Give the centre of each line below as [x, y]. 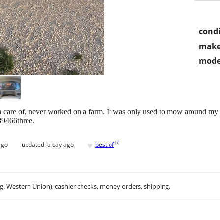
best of [105, 144]
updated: [34, 144]
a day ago [60, 144]
